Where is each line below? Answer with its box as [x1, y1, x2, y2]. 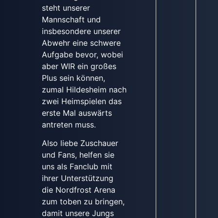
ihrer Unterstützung [41, 173, 113, 183]
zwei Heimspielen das [41, 96, 122, 106]
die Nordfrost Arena [41, 185, 115, 195]
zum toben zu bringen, [41, 197, 125, 207]
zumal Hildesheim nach [41, 84, 127, 94]
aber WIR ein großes [41, 61, 116, 71]
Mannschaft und [41, 14, 101, 24]
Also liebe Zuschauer [41, 138, 118, 148]
